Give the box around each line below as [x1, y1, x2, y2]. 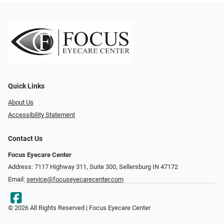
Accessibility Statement [8, 110, 75, 118]
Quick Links [8, 82, 44, 91]
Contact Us [8, 134, 42, 143]
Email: [8, 175, 26, 183]
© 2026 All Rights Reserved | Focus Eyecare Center [8, 204, 150, 212]
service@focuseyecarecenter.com [26, 175, 123, 183]
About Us [8, 98, 33, 106]
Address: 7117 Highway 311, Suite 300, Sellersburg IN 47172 [8, 163, 178, 171]
